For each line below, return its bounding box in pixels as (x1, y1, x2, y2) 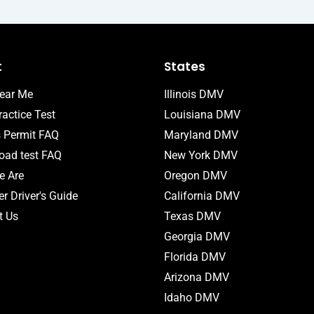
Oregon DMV (164, 168, 227, 182)
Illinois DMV (164, 87, 224, 101)
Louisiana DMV (164, 107, 240, 121)
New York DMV (164, 148, 238, 162)
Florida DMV (164, 250, 226, 264)
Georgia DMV (164, 229, 230, 243)
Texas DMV (164, 209, 221, 223)
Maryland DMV (164, 128, 238, 142)
